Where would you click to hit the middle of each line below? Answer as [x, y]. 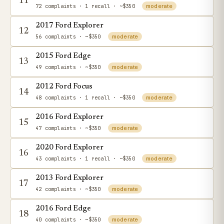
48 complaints [56, 97]
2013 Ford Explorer [69, 178]
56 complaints [56, 36]
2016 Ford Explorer [69, 117]
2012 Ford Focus [64, 87]
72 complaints [56, 6]
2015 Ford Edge [63, 56]
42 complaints [56, 189]
